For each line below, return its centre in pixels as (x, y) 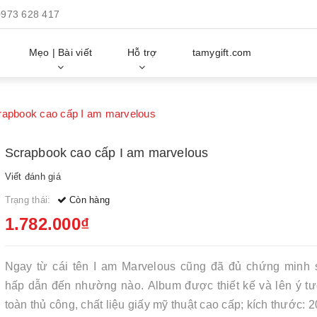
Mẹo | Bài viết (60, 53)
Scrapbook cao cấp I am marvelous (106, 153)
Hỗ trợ (142, 53)
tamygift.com (222, 53)
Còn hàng (88, 200)
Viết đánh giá (33, 177)
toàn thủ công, (43, 305)
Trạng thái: (29, 200)
